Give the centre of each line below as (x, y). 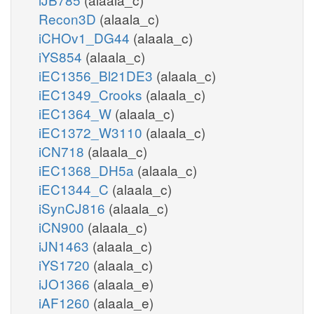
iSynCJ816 (74, 207)
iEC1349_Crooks (92, 94)
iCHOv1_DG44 (86, 37)
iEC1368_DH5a (88, 170)
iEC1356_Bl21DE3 (97, 75)
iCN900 (63, 226)
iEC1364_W (77, 113)
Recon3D (69, 18)
